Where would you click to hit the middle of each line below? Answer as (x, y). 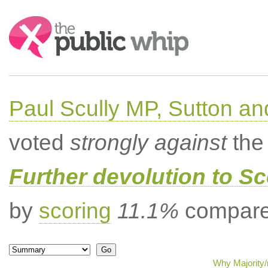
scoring (75, 211)
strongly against (148, 143)
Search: (25, 22)
